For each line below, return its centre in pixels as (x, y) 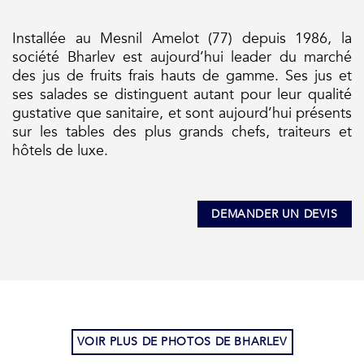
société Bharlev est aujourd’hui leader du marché (182, 58)
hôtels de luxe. (60, 151)
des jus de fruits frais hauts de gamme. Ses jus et (182, 76)
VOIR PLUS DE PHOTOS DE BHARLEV (182, 341)
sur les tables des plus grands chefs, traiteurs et (182, 132)
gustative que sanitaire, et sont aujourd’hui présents (182, 114)
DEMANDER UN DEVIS (275, 214)
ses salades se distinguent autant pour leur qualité (182, 95)
